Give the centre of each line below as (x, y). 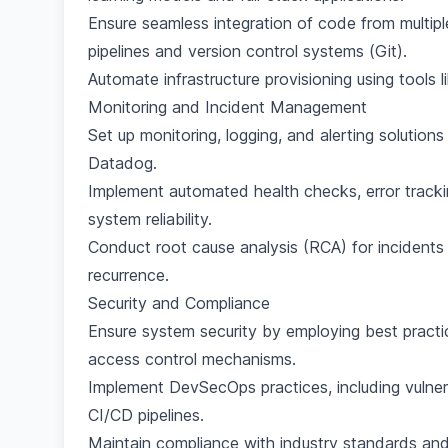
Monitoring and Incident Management (227, 107)
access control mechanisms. (192, 359)
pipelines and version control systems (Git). (247, 51)
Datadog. (122, 163)
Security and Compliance (179, 303)
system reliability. (150, 219)
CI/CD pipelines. (146, 415)
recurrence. (128, 275)
